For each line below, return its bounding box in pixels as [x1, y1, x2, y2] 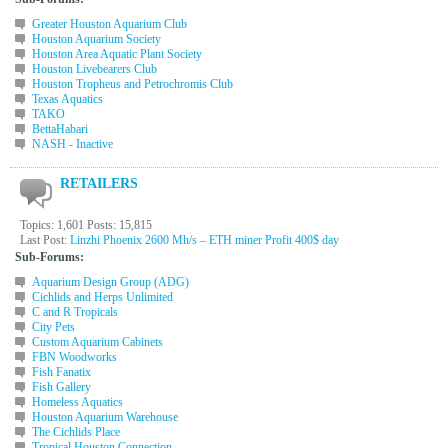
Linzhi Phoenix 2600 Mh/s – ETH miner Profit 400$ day [70, 233, 339, 247]
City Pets [32, 320, 75, 334]
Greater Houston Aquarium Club [32, 17, 187, 31]
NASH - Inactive [32, 137, 113, 151]
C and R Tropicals [32, 305, 118, 319]
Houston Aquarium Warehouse [32, 410, 178, 424]
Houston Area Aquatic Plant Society [32, 47, 202, 61]
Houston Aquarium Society [32, 32, 161, 46]
